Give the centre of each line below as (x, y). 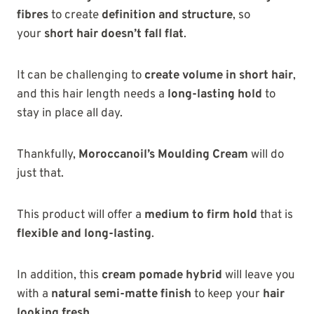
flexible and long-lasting (84, 234)
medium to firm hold (201, 216)
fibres (33, 16)
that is (275, 216)
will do (266, 155)
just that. (40, 174)
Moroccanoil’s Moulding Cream (163, 155)
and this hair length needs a (92, 95)
